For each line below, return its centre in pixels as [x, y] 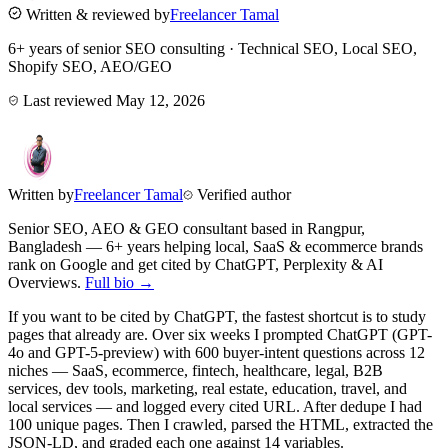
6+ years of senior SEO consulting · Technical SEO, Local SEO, [212, 48]
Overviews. [46, 282]
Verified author [242, 194]
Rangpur [334, 228]
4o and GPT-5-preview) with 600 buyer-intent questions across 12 [216, 352]
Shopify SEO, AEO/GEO [90, 66]
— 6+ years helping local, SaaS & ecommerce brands [252, 246]
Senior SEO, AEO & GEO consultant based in [157, 228]
